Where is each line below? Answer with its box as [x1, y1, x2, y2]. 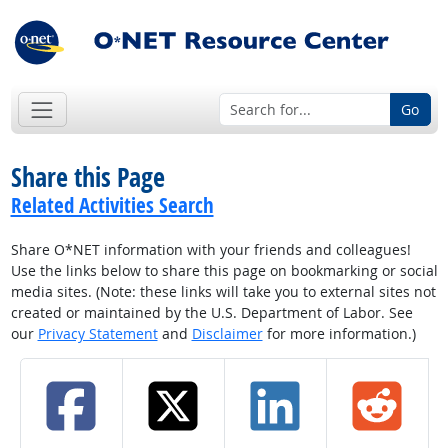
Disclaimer [191, 324, 263, 344]
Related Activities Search [10, 191, 214, 220]
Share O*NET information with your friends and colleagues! [10, 240, 411, 260]
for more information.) [262, 324, 416, 344]
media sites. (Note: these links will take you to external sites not [10, 282, 436, 302]
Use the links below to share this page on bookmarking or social [10, 261, 438, 281]
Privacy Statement [37, 324, 158, 344]
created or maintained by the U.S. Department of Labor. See [10, 303, 413, 323]
